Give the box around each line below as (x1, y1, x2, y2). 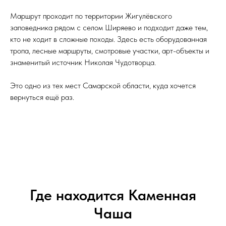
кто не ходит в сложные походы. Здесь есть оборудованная (10, 34, 207, 44)
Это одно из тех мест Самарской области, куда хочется (10, 81, 196, 91)
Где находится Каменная (30, 186, 196, 204)
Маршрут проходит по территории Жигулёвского (10, 11, 172, 21)
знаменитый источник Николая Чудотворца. (10, 58, 156, 68)
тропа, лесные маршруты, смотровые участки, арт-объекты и (10, 46, 209, 56)
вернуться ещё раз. (10, 92, 74, 102)
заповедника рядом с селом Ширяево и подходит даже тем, (10, 23, 208, 33)
